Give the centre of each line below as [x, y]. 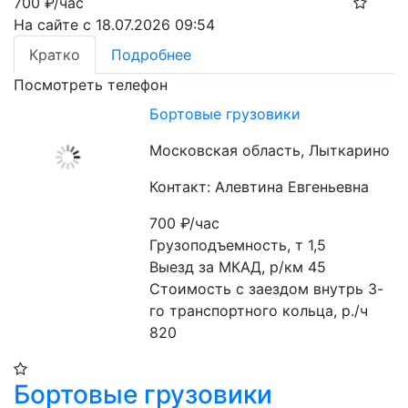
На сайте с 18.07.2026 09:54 [114, 25]
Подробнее [151, 55]
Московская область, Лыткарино [270, 150]
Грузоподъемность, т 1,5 [238, 245]
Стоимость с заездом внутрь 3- [267, 289]
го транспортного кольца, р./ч [259, 311]
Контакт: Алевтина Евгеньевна [260, 187]
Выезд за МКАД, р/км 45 [238, 267]
